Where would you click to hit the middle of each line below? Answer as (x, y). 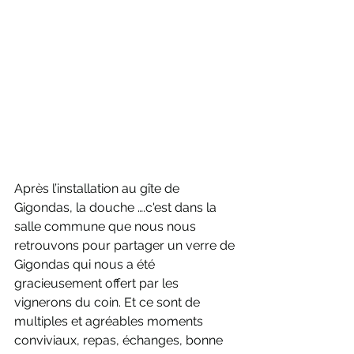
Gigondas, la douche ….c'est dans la (117, 208)
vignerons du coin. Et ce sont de (109, 303)
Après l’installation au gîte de (98, 189)
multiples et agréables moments (110, 322)
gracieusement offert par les (98, 284)
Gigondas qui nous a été (86, 265)
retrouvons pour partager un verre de (126, 246)
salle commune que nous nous (107, 227)
